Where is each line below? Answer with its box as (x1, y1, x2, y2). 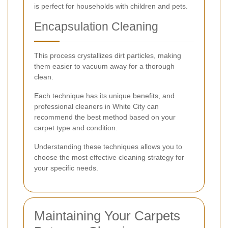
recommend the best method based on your (34, 113, 176, 122)
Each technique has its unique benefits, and (34, 92, 175, 100)
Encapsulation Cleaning (34, 20, 158, 34)
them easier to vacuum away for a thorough (34, 62, 175, 71)
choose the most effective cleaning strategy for (34, 153, 184, 162)
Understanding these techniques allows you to (34, 142, 182, 151)
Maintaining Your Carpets (34, 208, 180, 224)
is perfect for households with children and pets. (34, 2, 188, 11)
